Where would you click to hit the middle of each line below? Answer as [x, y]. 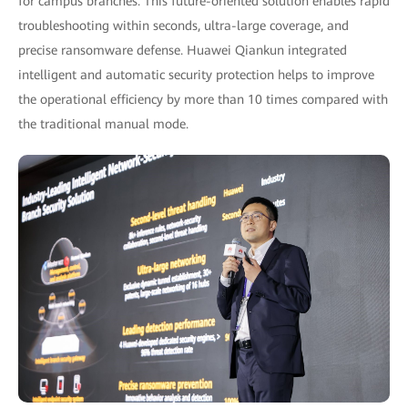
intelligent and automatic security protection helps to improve [196, 75]
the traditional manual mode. [103, 124]
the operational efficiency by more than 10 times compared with [203, 99]
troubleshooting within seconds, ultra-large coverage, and [184, 25]
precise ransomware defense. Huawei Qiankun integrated [183, 50]
